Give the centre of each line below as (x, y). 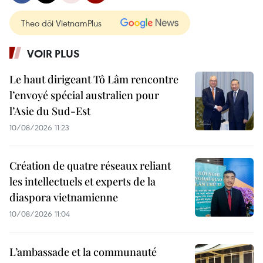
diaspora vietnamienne (64, 197)
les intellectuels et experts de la (82, 181)
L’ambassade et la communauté (83, 252)
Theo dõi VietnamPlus (61, 23)
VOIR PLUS (53, 53)
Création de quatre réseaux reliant (90, 166)
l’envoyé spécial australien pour (84, 95)
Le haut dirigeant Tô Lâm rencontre (94, 79)
